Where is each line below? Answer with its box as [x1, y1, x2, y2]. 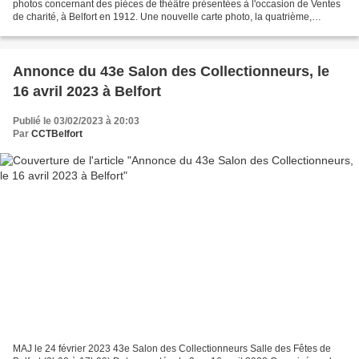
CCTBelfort [31, 128, 83, 140]
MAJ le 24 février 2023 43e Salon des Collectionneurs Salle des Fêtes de [13, 342, 331, 354]
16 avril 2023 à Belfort [13, 83, 161, 100]
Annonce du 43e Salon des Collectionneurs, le [13, 63, 329, 80]
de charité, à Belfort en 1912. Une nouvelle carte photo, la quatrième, [13, 11, 312, 23]
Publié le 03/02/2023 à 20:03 [13, 115, 139, 127]
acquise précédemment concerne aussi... [13, 24, 192, 36]
